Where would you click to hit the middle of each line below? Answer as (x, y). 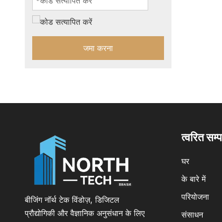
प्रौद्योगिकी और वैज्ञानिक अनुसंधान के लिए (85, 213)
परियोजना (195, 197)
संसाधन (192, 215)
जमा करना (98, 48)
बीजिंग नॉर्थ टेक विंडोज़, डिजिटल (72, 200)
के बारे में (194, 179)
